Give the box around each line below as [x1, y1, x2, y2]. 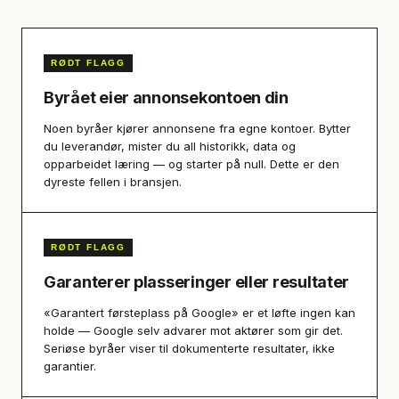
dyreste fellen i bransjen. [44, 175, 182, 189]
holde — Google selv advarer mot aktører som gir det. [44, 323, 343, 338]
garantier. [44, 359, 96, 373]
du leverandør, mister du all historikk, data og [44, 139, 296, 153]
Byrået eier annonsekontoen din [44, 88, 289, 107]
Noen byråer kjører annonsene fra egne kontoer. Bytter [44, 121, 351, 135]
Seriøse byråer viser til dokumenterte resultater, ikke [44, 341, 335, 355]
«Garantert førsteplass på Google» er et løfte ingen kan [44, 305, 355, 320]
